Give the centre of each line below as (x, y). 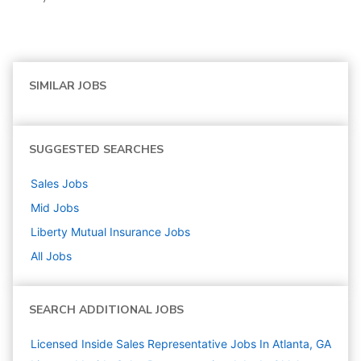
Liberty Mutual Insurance (96, 232)
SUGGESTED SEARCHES (96, 150)
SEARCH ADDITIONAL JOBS (106, 310)
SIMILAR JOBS (68, 86)
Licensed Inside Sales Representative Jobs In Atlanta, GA (181, 344)
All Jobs (51, 256)
